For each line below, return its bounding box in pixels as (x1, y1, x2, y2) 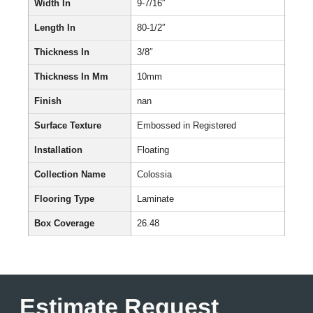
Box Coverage (34, 218, 94, 228)
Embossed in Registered (137, 120, 236, 131)
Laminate (137, 194, 174, 204)
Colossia (137, 169, 172, 180)
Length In (34, 22, 75, 33)
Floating (137, 145, 169, 155)
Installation (34, 145, 82, 155)
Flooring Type (34, 194, 94, 204)
